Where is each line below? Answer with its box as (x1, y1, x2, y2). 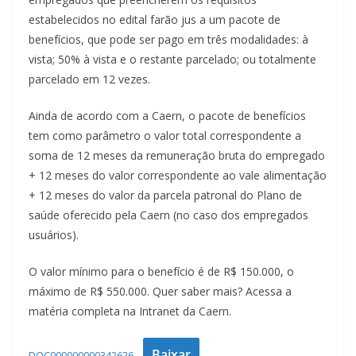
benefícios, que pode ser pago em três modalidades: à (29, 32, 308, 48)
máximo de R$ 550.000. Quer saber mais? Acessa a (29, 284, 292, 300)
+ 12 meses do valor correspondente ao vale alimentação (29, 168, 327, 184)
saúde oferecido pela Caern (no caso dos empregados (29, 207, 308, 223)
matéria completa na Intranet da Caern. (29, 304, 231, 319)
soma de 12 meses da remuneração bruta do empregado (29, 148, 325, 164)
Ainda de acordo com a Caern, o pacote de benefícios (29, 108, 306, 124)
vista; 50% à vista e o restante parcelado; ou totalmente (29, 52, 316, 68)
